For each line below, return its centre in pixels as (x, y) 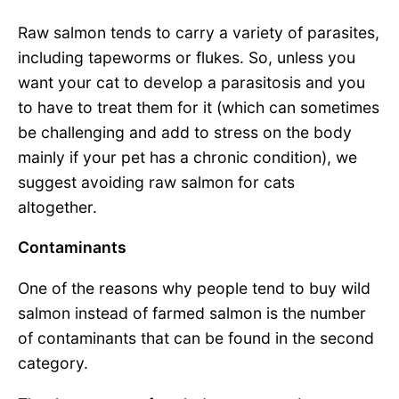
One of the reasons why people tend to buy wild (194, 288)
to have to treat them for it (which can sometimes (199, 107)
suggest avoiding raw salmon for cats (156, 182)
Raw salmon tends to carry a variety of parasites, (199, 32)
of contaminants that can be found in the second (196, 338)
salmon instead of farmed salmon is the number (192, 313)
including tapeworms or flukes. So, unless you (187, 57)
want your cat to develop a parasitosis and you (191, 82)
